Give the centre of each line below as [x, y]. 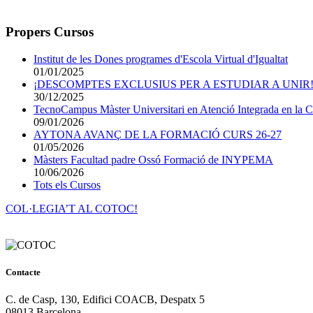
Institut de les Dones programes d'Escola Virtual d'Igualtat [161, 59]
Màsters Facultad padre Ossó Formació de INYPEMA [153, 159]
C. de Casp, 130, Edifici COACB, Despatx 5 [105, 299]
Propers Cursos [50, 31]
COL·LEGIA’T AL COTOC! [72, 208]
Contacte [23, 272]
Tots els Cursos [67, 184]
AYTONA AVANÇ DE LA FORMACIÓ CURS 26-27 [158, 134]
